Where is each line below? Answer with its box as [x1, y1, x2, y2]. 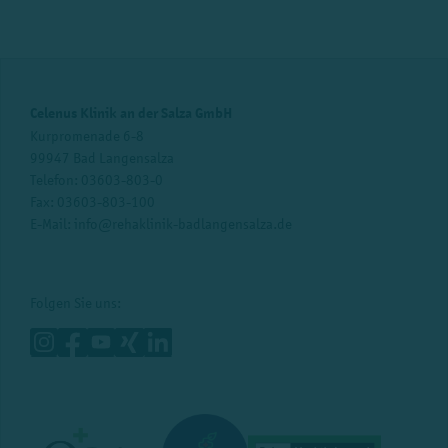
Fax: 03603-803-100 [29, 192, 155, 210]
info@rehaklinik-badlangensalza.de [73, 214, 292, 232]
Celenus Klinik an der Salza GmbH [29, 103, 232, 123]
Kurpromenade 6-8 [29, 126, 144, 144]
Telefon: [29, 170, 81, 188]
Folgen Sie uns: [29, 293, 121, 311]
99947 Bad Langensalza [29, 148, 174, 166]
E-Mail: [29, 214, 74, 232]
